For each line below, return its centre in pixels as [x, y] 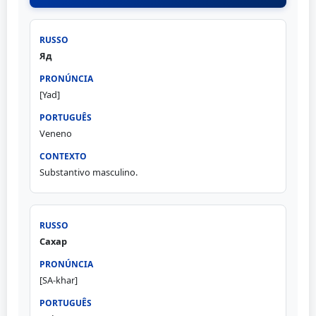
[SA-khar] [58, 280]
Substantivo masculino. [88, 172]
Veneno [55, 133]
